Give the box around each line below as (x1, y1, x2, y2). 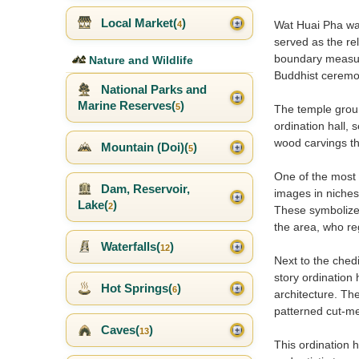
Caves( (98, 323, 139, 337)
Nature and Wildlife (86, 54, 193, 67)
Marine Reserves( (78, 99, 175, 113)
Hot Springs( (98, 281, 172, 296)
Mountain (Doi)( (98, 140, 188, 155)
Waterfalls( (98, 240, 160, 254)
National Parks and (98, 83, 207, 97)
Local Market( (98, 16, 177, 30)
